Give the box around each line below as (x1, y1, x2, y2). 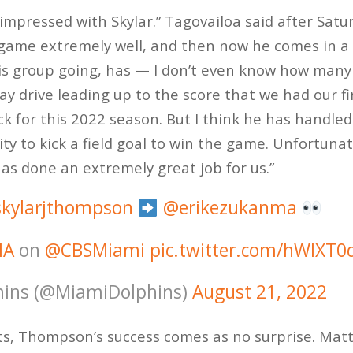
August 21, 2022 (191, 280, 327, 305)
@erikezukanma (162, 195, 297, 221)
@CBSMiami (44, 237, 145, 262)
